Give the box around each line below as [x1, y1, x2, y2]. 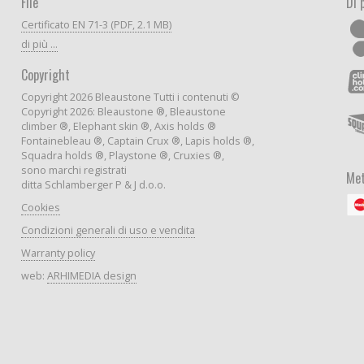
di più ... [21, 37, 58, 51]
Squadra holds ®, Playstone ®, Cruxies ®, [21, 148, 224, 162]
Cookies [21, 200, 60, 214]
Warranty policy [21, 245, 95, 260]
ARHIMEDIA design [47, 268, 136, 283]
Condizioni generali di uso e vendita [21, 223, 195, 237]
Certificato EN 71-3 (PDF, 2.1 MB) [21, 17, 171, 32]
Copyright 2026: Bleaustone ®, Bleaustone [21, 104, 226, 119]
